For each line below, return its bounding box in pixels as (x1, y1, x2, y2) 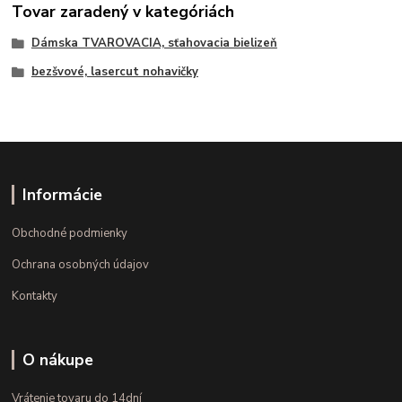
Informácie (22, 184, 102, 206)
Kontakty (12, 288, 58, 305)
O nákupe (22, 349, 93, 371)
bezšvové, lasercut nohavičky (31, 63, 198, 80)
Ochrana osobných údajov (12, 257, 150, 274)
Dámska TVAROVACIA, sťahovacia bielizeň (31, 34, 277, 51)
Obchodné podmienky (12, 225, 128, 242)
